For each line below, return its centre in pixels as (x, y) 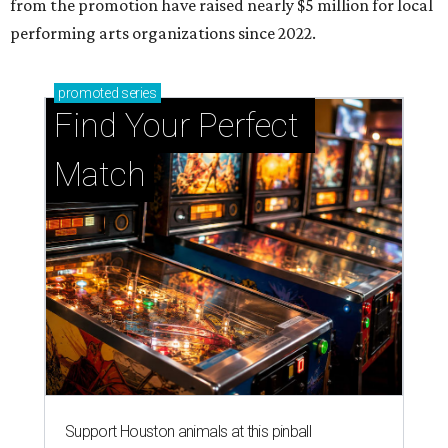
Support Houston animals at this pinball (188, 431)
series (137, 92)
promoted (88, 92)
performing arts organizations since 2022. (163, 32)
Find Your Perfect (176, 125)
